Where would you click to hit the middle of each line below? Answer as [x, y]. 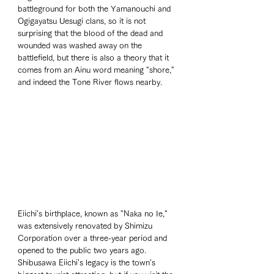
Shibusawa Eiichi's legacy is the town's [88, 263]
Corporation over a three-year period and [94, 239]
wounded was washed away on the [81, 46]
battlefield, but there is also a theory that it [94, 58]
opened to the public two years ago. [83, 251]
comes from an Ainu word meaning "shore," [97, 70]
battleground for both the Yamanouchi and [95, 9]
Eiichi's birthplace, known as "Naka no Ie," [94, 214]
